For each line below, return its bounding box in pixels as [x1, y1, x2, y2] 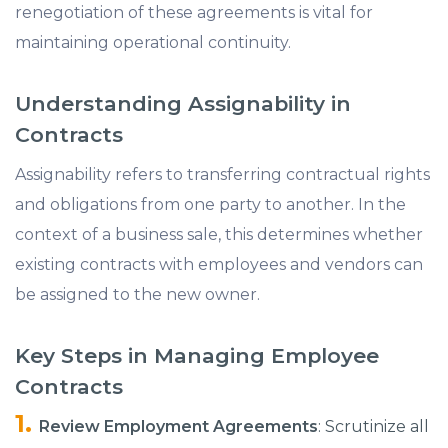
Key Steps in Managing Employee [15, 343, 379, 368]
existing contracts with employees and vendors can [15, 255, 423, 274]
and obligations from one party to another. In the [15, 195, 406, 214]
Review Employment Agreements [39, 417, 318, 436]
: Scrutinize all [318, 417, 429, 436]
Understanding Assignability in [15, 91, 351, 116]
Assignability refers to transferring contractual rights [15, 165, 430, 184]
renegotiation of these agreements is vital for [15, 3, 373, 22]
